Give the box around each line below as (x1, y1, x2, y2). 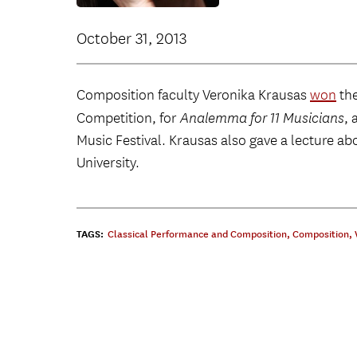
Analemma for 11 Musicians (180, 108, 344, 127)
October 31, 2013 (76, 28, 186, 49)
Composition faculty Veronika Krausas (76, 85, 310, 104)
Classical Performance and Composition (108, 227, 287, 241)
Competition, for (76, 108, 180, 127)
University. (76, 153, 139, 172)
